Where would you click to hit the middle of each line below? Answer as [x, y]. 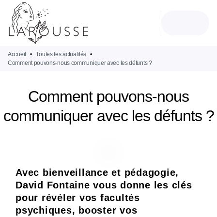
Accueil [17, 54]
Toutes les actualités [61, 54]
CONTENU [148, 16]
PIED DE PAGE [41, 34]
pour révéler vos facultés [78, 198]
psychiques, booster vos [78, 210]
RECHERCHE [84, 16]
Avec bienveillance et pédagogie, [97, 172]
